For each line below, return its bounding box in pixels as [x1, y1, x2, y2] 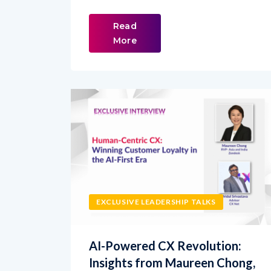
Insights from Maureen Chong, [89, 233, 255, 249]
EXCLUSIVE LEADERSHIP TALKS [96, 175, 216, 185]
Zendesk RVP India [89, 250, 193, 266]
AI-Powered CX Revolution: [89, 217, 241, 232]
